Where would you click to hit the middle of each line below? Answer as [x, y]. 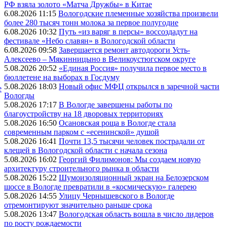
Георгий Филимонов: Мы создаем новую [130, 159]
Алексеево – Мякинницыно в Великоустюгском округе [100, 59]
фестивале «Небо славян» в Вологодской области [90, 41]
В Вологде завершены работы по [116, 104]
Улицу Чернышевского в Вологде [117, 196]
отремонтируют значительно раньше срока [78, 205]
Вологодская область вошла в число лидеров [136, 214]
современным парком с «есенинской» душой [82, 132]
